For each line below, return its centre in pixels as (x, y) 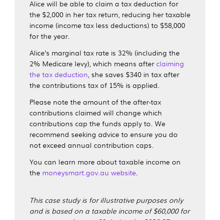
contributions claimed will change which (96, 112)
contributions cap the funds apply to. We (97, 123)
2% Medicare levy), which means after (93, 63)
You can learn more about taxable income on (105, 161)
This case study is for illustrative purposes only (106, 200)
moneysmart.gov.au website (89, 172)
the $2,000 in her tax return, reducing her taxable (110, 14)
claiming (170, 63)
